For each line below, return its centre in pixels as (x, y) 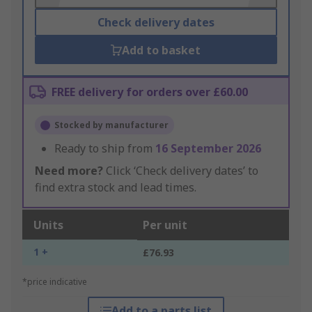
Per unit (165, 225)
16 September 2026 (208, 149)
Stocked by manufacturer (111, 125)
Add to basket (162, 50)
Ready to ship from (105, 149)
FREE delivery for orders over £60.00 (150, 92)
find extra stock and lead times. (116, 188)
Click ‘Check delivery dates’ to (181, 171)
